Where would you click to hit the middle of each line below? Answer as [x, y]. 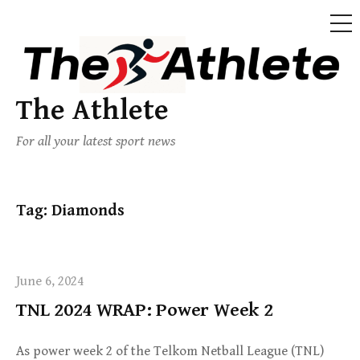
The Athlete [92, 111]
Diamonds [88, 211]
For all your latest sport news [96, 141]
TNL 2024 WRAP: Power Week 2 [145, 311]
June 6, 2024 [50, 282]
